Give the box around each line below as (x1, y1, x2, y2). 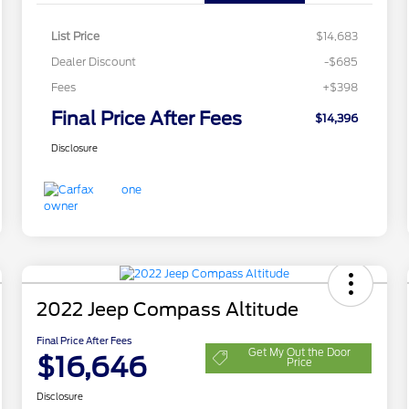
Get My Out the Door (247, 346, 351, 360)
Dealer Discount (50, 55, 136, 69)
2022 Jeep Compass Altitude (36, 299, 299, 321)
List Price (50, 29, 100, 44)
